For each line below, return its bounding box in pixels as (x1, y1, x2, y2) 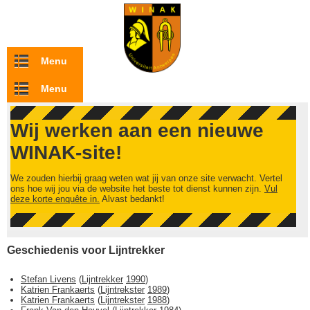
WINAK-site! (10, 142, 122, 163)
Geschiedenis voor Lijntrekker (7, 244, 165, 256)
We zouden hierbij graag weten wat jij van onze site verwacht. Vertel (10, 173, 282, 183)
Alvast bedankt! (100, 194, 165, 204)
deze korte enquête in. (10, 194, 100, 204)
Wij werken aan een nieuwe (10, 120, 264, 141)
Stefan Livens (21, 274, 76, 284)
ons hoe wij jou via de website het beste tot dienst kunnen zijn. (10, 183, 264, 194)
